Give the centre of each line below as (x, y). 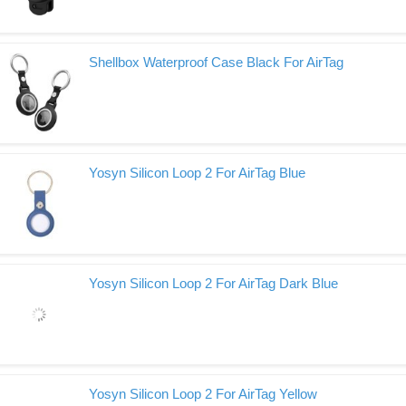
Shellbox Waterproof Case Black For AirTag (216, 62)
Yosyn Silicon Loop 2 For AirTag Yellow (203, 394)
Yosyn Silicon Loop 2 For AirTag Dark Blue (213, 283)
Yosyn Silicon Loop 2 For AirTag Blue (197, 173)
